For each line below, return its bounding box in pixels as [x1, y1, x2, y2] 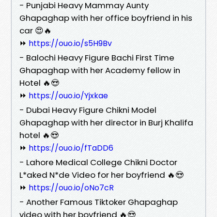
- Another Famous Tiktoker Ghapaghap [19, 196, 178, 208]
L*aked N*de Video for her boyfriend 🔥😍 [19, 169, 184, 181]
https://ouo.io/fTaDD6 [29, 142, 113, 154]
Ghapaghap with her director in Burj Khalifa [19, 116, 193, 128]
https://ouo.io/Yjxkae [29, 90, 108, 101]
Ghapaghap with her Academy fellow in [19, 64, 180, 76]
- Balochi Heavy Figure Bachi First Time [19, 51, 174, 63]
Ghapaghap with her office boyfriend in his [19, 12, 192, 24]
